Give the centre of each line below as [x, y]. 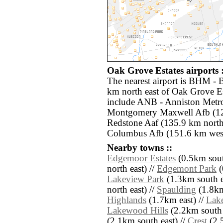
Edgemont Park [187, 169]
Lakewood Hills [138, 211]
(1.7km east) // [176, 200]
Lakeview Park [136, 179]
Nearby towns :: [140, 148]
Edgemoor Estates [141, 159]
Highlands [127, 200]
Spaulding [176, 190]
